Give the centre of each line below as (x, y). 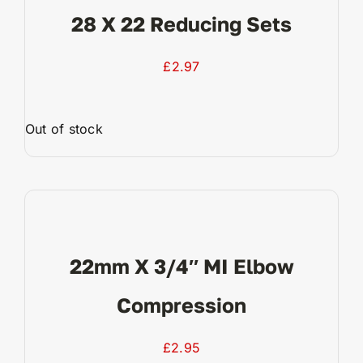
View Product (181, 193)
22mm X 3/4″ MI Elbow (181, 267)
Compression (181, 305)
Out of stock (64, 129)
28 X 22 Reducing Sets (181, 24)
